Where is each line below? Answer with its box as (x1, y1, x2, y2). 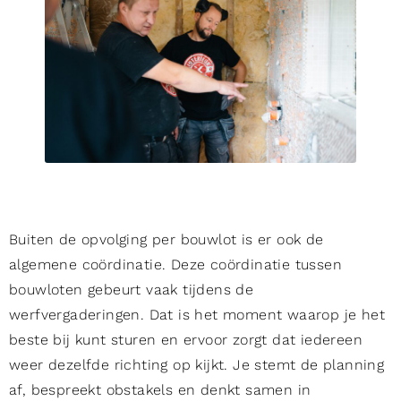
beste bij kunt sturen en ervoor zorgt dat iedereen (9, 331, 363, 349)
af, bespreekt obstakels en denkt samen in (9, 381, 311, 399)
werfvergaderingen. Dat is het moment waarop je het (9, 306, 385, 324)
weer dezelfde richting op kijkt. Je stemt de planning (9, 356, 385, 374)
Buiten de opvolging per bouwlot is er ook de (9, 231, 324, 249)
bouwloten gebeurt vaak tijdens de (9, 281, 254, 299)
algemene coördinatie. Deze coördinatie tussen (9, 256, 342, 274)
